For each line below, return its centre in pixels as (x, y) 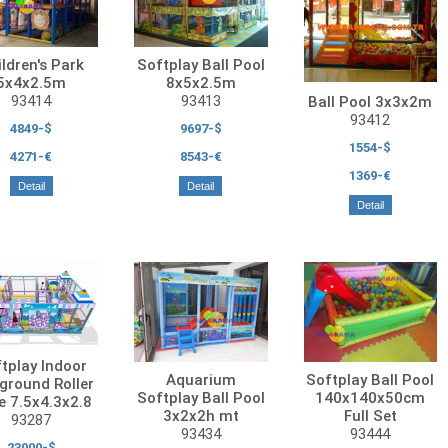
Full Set (370, 415)
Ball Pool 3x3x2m (370, 101)
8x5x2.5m (200, 82)
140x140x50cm (370, 397)
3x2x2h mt (200, 415)
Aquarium (200, 379)
